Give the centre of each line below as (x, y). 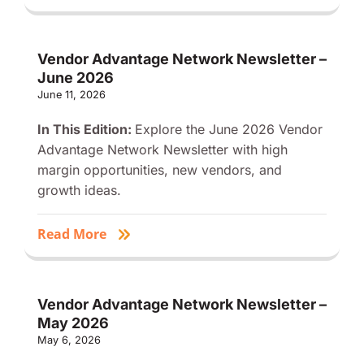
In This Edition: (86, 129)
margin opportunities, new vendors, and (159, 169)
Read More (71, 234)
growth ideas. (79, 190)
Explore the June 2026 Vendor (228, 129)
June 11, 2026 (71, 94)
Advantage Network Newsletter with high (162, 149)
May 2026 (73, 323)
